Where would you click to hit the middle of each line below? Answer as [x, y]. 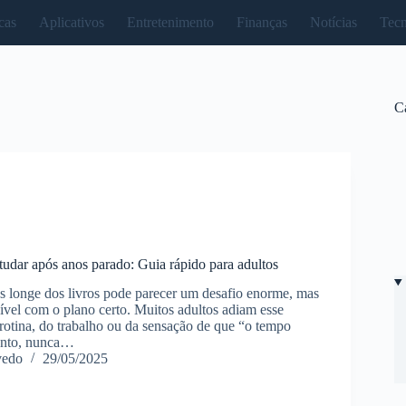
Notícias [334, 22]
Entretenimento [171, 22]
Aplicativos [72, 22]
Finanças [262, 22]
